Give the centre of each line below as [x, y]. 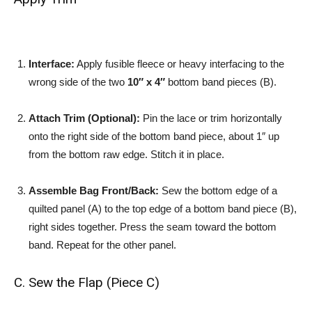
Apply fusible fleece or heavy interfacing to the [179, 64]
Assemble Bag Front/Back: [94, 190]
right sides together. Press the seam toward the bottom [153, 227]
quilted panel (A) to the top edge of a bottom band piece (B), [163, 209]
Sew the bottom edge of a [218, 190]
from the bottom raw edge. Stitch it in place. [126, 154]
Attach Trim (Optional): [84, 118]
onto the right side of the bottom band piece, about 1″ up [154, 136]
